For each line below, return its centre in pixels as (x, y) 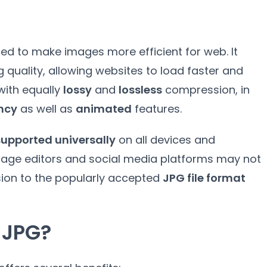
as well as (46, 109)
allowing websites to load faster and (146, 71)
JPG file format (204, 178)
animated (104, 109)
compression (200, 90)
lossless (140, 90)
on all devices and (167, 140)
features (157, 109)
